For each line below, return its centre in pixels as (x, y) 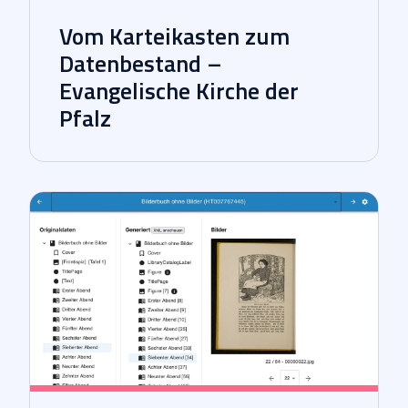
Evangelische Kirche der (179, 91)
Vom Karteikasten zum (174, 36)
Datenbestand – (141, 64)
